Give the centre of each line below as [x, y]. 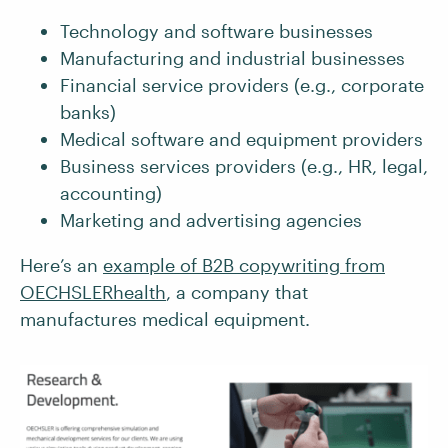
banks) [88, 111]
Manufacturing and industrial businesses [232, 57]
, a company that [237, 291]
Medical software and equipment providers [241, 138]
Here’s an [61, 264]
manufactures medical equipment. [165, 318]
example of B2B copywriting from [244, 264]
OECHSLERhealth [93, 291]
